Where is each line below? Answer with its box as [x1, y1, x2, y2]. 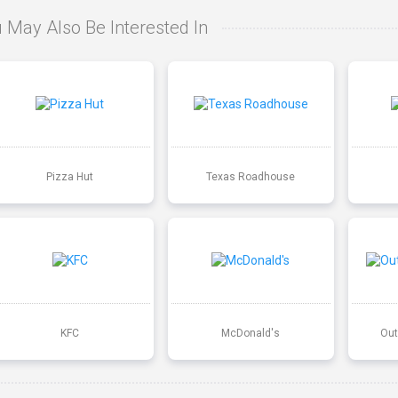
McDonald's [221, 326, 281, 339]
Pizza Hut [46, 170, 94, 183]
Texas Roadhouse [206, 170, 296, 183]
